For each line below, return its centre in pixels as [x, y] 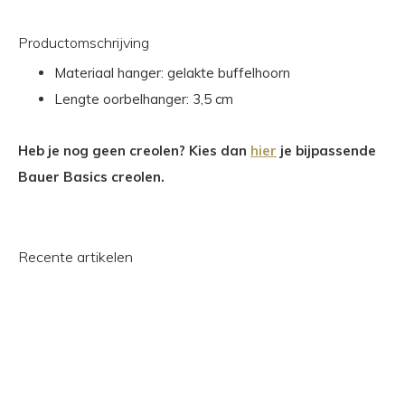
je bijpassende [326, 150]
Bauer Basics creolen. [91, 176]
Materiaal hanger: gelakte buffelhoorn [172, 72]
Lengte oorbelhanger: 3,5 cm [144, 99]
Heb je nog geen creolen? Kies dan [134, 150]
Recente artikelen [75, 256]
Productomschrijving [84, 42]
